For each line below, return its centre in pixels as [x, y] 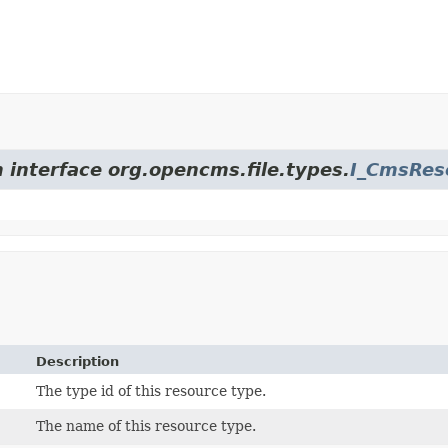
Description [78, 361]
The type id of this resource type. [151, 390]
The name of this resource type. [146, 425]
